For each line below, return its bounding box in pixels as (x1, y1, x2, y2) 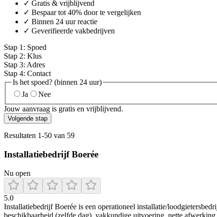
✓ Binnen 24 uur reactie (23, 17, 97, 26)
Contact (27, 69, 51, 77)
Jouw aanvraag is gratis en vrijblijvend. (4, 105, 123, 113)
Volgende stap (8, 115, 47, 123)
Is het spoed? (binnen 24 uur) (13, 77, 102, 86)
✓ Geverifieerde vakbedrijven (23, 26, 115, 35)
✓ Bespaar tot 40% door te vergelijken (23, 8, 141, 16)
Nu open (4, 169, 31, 177)
